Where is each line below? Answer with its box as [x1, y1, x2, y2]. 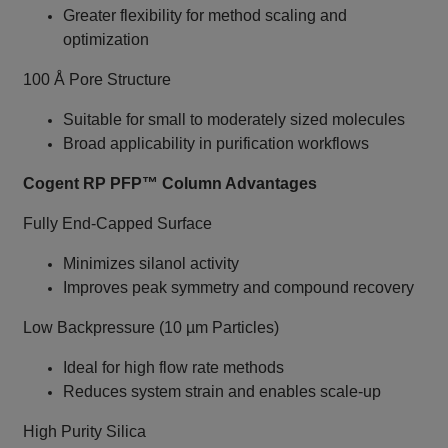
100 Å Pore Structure [23, 71, 172, 89]
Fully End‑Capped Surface [23, 215, 213, 233]
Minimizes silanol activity [63, 255, 240, 273]
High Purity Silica [23, 423, 147, 441]
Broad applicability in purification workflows [63, 135, 370, 153]
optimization [63, 31, 150, 49]
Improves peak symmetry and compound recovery [63, 279, 415, 297]
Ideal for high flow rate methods [63, 359, 285, 377]
